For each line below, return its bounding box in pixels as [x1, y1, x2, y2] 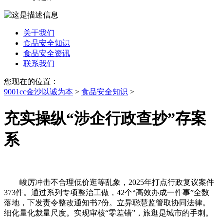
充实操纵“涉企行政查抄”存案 [4, 109, 206, 127]
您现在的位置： [4, 77, 58, 86]
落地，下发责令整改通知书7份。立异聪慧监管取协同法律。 [4, 199, 210, 207]
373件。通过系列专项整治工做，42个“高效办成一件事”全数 [4, 188, 209, 197]
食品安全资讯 [23, 49, 70, 58]
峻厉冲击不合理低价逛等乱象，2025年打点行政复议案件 [4, 178, 214, 187]
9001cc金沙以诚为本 [4, 88, 73, 96]
